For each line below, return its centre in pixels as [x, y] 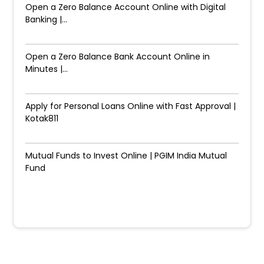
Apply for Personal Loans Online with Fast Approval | [131, 106]
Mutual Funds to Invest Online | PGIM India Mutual [126, 156]
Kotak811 [42, 118]
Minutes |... [47, 69]
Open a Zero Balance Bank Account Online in [118, 57]
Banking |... [47, 19]
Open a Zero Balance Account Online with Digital [126, 7]
